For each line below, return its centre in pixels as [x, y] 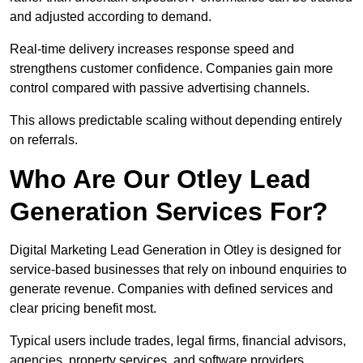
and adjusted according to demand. [111, 17]
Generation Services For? [169, 212]
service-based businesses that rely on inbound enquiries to [178, 270]
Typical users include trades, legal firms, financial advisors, [178, 341]
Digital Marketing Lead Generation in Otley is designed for [175, 250]
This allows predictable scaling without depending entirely [176, 121]
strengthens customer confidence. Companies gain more [171, 69]
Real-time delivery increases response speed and [152, 49]
